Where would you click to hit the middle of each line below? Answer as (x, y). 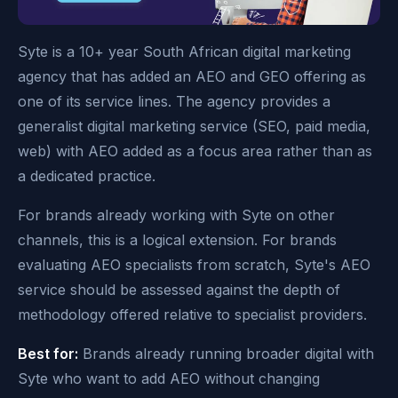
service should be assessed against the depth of (179, 290)
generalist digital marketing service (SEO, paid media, (194, 127)
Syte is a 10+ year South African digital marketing (184, 52)
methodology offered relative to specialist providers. (192, 315)
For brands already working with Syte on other (176, 215)
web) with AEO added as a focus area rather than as (195, 151)
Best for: (48, 354)
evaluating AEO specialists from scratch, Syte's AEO (194, 265)
